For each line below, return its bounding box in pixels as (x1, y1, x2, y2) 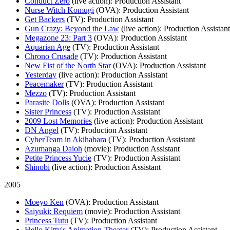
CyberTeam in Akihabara (25, 135, 106, 144)
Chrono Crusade (25, 51, 78, 61)
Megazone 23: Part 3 (25, 33, 92, 42)
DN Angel (25, 125, 59, 135)
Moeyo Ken (25, 197, 64, 206)
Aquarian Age (25, 42, 70, 51)
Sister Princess (25, 107, 71, 116)
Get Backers (25, 14, 65, 24)
